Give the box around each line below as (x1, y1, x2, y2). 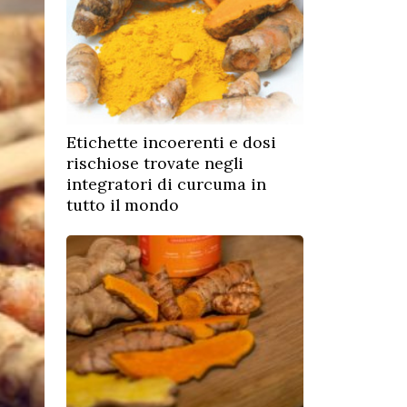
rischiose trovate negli (66, 153, 243, 174)
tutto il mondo (66, 194, 179, 215)
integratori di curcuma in (66, 174, 266, 194)
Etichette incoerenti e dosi (66, 132, 276, 153)
